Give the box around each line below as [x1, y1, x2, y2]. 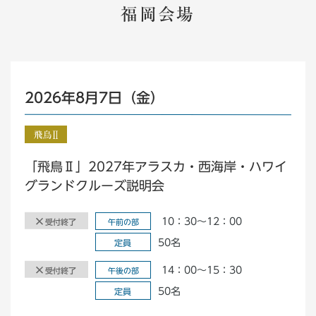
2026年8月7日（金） [24, 90, 165, 105]
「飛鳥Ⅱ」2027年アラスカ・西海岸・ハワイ [25, 160, 287, 174]
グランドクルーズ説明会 [25, 179, 164, 193]
